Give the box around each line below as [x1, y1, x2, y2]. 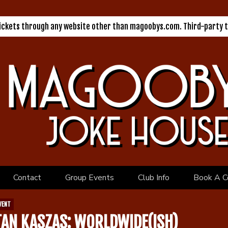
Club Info [137, 172, 169, 183]
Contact [13, 172, 41, 183]
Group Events [65, 172, 114, 183]
